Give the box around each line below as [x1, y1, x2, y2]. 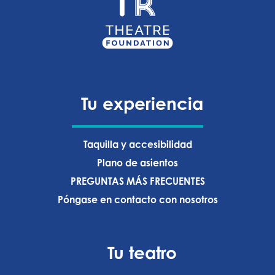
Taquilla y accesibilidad [83, 138, 192, 151]
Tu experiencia [81, 92, 204, 114]
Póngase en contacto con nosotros [57, 193, 218, 206]
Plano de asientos [97, 157, 178, 169]
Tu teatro [107, 242, 177, 264]
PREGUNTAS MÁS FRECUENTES [70, 174, 205, 187]
